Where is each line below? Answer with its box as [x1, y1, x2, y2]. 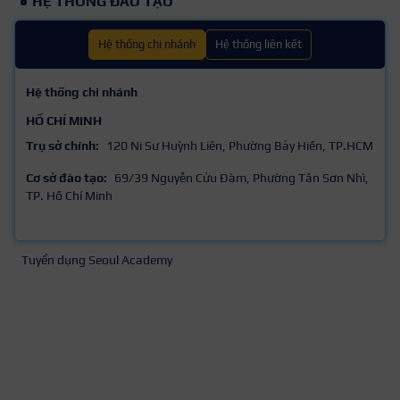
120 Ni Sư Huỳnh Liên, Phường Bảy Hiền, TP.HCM [106, 138, 373, 154]
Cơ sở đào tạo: [26, 171, 107, 186]
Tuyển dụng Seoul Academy [21, 253, 172, 268]
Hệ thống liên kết [215, 37, 302, 52]
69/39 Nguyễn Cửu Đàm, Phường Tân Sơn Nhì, [114, 171, 369, 186]
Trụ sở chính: [26, 138, 99, 154]
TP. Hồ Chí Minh [26, 188, 112, 204]
